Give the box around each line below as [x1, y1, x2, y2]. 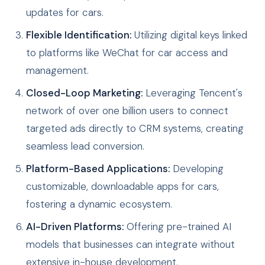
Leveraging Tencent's [143, 86, 243, 100]
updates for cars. [26, 6, 104, 20]
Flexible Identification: [26, 28, 131, 42]
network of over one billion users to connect [26, 104, 228, 118]
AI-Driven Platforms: [26, 220, 124, 234]
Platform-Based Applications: [26, 162, 170, 176]
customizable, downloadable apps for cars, [26, 180, 219, 193]
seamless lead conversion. [26, 140, 144, 153]
